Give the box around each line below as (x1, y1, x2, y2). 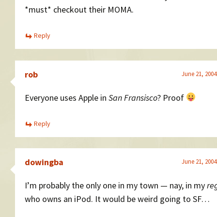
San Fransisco (108, 92, 157, 103)
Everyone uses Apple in (25, 92, 108, 103)
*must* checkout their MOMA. (25, 4, 134, 15)
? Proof (157, 92, 186, 103)
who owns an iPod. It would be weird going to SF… (25, 193, 210, 204)
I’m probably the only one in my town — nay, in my (25, 180, 207, 191)
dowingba (25, 156, 63, 168)
